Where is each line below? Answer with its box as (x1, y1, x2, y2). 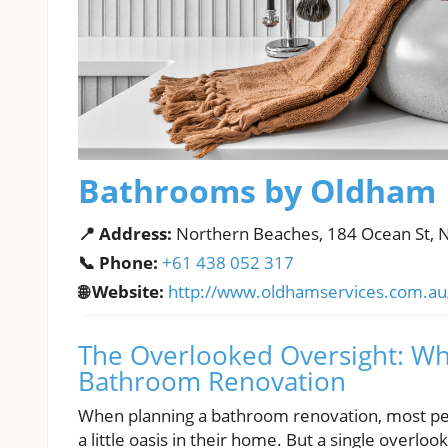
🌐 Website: (78, 280, 164, 304)
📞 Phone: (78, 251, 158, 275)
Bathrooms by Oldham (78, 169, 436, 213)
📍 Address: (78, 222, 172, 246)
